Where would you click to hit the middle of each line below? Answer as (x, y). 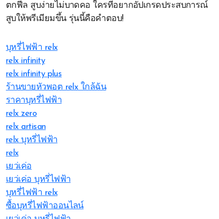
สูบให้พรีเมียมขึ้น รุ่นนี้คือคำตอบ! (65, 19)
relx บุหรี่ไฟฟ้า (32, 140)
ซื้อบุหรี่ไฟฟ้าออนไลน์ (45, 206)
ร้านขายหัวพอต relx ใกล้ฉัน (56, 87)
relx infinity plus (34, 74)
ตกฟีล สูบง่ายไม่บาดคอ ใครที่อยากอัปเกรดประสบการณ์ (107, 6)
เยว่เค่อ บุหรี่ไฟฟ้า (38, 180)
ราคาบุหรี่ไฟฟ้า (34, 100)
